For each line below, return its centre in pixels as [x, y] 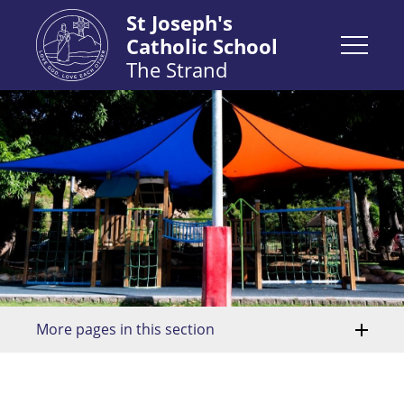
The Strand [177, 69]
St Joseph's [179, 23]
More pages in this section [125, 329]
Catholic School [202, 46]
